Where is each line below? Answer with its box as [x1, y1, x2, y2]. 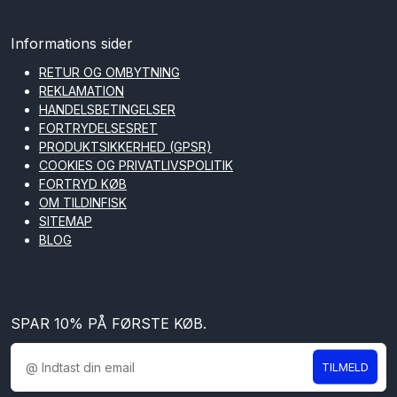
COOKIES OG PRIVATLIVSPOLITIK [39, 157, 233, 173]
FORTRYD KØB [39, 175, 127, 191]
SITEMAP [39, 213, 92, 229]
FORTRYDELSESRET [39, 120, 158, 136]
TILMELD [322, 359, 369, 374]
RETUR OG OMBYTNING [39, 64, 180, 80]
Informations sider [11, 34, 133, 52]
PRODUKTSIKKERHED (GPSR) [39, 138, 212, 154]
